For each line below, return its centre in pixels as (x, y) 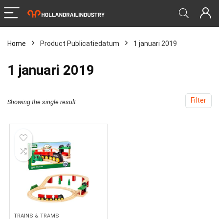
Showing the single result (42, 102)
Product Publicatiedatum (80, 44)
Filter (198, 100)
